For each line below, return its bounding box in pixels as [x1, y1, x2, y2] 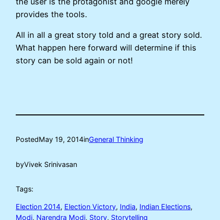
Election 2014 [16, 202, 60, 211]
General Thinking [89, 135, 143, 143]
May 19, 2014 [39, 135, 83, 143]
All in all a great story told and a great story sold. [16, 30, 202, 40]
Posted [16, 135, 39, 143]
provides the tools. [16, 9, 87, 20]
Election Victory [64, 202, 116, 211]
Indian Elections [139, 202, 191, 211]
